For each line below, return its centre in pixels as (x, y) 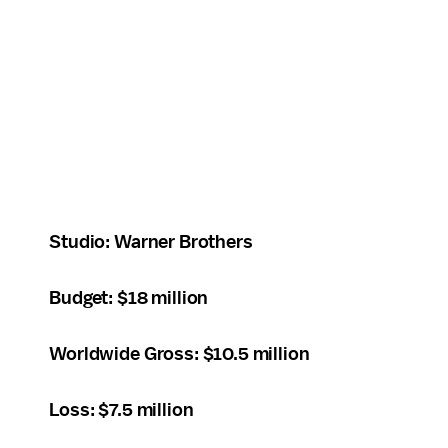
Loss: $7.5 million (121, 409)
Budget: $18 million (129, 297)
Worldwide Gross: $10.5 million (179, 353)
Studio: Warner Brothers (151, 241)
